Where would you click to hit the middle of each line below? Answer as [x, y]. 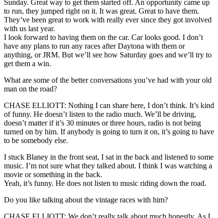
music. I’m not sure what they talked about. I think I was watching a [108, 165]
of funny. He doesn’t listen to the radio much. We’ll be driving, [100, 114]
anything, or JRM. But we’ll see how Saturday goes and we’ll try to [108, 54]
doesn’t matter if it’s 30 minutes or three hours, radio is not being [102, 123]
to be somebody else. [36, 140]
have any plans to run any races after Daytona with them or [94, 46]
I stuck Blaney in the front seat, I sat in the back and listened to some [109, 157]
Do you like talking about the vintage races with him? [86, 200]
